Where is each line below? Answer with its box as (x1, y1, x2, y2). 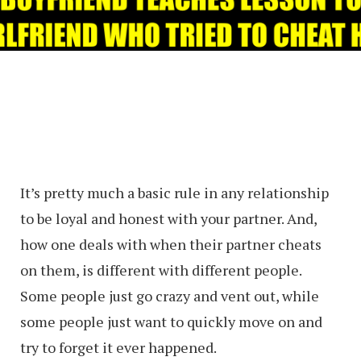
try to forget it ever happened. (20, 337, 217, 357)
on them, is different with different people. (20, 259, 301, 280)
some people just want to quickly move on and (20, 311, 322, 331)
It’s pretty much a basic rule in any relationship (20, 182, 329, 202)
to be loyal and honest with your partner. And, (20, 208, 317, 228)
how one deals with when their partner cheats (20, 234, 322, 254)
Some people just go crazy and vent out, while (20, 285, 319, 305)
